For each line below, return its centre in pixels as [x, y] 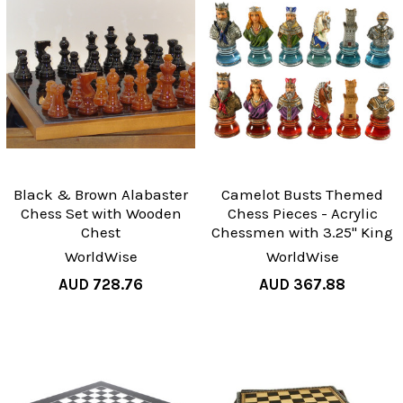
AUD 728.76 [101, 284]
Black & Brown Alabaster [101, 194]
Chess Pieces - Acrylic [302, 213]
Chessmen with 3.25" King [302, 232]
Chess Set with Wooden [101, 213]
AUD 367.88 [302, 284]
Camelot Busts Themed [302, 194]
